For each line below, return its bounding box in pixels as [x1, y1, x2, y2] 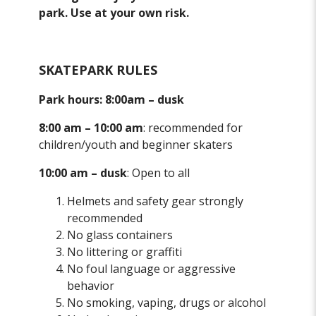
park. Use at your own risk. [39, 5, 190, 21]
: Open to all [127, 165, 190, 181]
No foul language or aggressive [67, 261, 236, 277]
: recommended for [143, 120, 243, 136]
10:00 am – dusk [39, 165, 128, 181]
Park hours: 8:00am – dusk [39, 92, 185, 108]
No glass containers [67, 227, 174, 243]
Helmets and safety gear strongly [67, 193, 244, 209]
